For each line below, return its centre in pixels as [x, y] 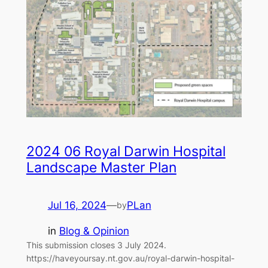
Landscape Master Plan [101, 168]
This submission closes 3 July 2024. [96, 245]
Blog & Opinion [94, 231]
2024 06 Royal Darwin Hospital [126, 152]
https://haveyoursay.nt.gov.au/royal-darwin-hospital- [130, 258]
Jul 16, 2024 [77, 205]
